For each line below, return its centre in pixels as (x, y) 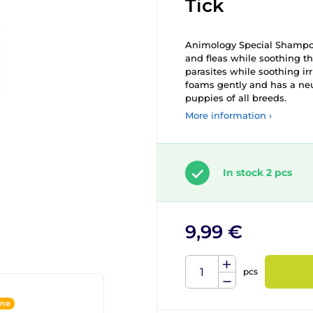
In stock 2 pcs (257, 173)
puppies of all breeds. (236, 98)
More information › (228, 115)
